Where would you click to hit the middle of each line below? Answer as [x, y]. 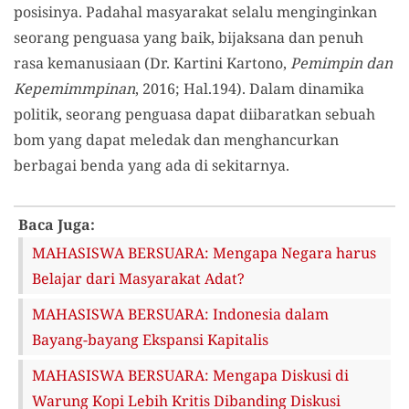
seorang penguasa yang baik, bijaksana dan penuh [189, 37]
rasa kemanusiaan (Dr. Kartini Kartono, [152, 63]
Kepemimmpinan [74, 88]
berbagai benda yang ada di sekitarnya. [152, 165]
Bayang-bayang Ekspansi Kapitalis [150, 339]
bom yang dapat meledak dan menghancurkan [176, 139]
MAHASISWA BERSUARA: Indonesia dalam [180, 314]
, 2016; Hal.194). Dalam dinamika [250, 88]
